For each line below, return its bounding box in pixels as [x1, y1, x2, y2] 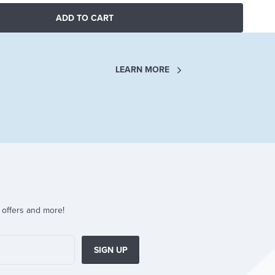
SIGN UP [93, 244, 128, 255]
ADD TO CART [55, 12, 114, 23]
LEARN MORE [115, 64, 169, 76]
